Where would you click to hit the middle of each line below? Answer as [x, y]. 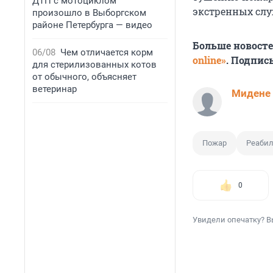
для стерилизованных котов [94, 65]
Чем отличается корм [107, 52]
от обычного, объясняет [84, 77]
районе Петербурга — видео [92, 25]
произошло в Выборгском [89, 13]
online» [209, 60]
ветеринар [55, 89]
